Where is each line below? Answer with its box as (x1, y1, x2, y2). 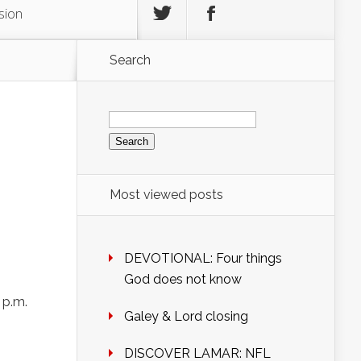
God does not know (124, 272, 242, 288)
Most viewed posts (110, 187, 223, 203)
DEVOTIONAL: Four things (124, 251, 282, 267)
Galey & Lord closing (124, 309, 248, 325)
